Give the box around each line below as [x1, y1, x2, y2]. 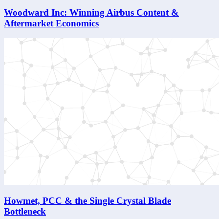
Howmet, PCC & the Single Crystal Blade [4, 196, 171, 206]
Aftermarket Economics [4, 18, 99, 28]
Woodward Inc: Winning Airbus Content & [4, 7, 179, 18]
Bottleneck [4, 206, 46, 217]
